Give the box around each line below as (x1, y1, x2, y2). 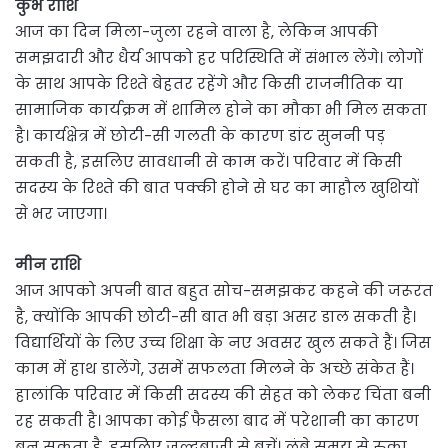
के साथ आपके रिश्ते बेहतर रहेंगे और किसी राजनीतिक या (15, 73, 403, 95)
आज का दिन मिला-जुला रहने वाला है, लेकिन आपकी (15, 21, 378, 43)
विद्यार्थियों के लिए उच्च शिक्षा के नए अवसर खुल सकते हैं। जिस (15, 332, 431, 354)
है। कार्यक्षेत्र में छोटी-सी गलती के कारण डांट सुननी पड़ (15, 125, 385, 147)
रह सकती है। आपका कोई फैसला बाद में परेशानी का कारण (15, 410, 419, 432)
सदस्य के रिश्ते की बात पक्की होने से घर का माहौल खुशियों (15, 177, 419, 199)
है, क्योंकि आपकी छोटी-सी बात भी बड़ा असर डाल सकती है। (15, 306, 416, 328)
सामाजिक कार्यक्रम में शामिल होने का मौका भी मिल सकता (15, 99, 427, 121)
